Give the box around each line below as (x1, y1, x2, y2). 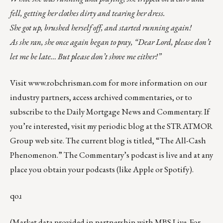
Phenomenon (10, 149, 57, 161)
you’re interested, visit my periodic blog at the (10, 120, 167, 132)
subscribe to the (10, 106, 67, 117)
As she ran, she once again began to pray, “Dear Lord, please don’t (10, 36, 211, 48)
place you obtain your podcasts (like (10, 164, 133, 175)
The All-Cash (160, 135, 206, 146)
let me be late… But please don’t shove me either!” (10, 51, 166, 62)
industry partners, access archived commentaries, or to (10, 92, 192, 103)
